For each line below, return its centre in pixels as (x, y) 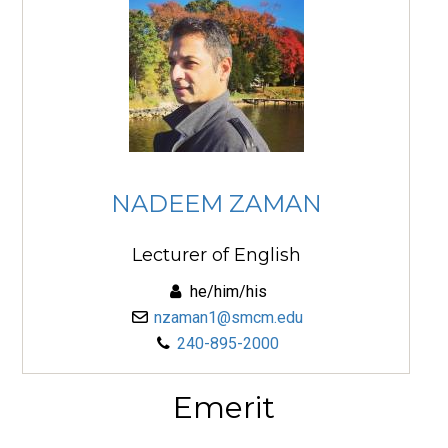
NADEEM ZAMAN (216, 203)
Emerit (224, 407)
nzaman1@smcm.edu (228, 317)
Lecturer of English (216, 254)
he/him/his (226, 291)
